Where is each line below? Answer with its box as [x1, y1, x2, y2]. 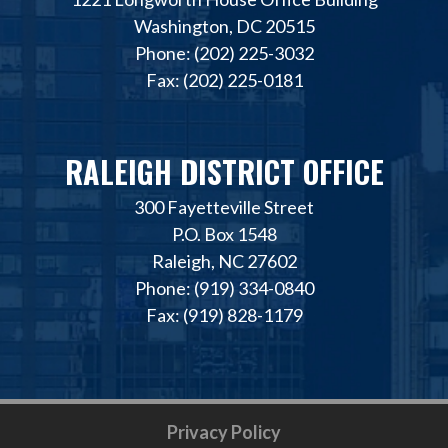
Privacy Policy [167, 420, 281, 443]
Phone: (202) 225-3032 [134, 41, 314, 64]
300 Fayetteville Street [134, 195, 314, 218]
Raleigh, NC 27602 [151, 249, 297, 272]
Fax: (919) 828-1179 [145, 303, 303, 326]
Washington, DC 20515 [133, 14, 315, 37]
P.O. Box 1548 [171, 222, 277, 245]
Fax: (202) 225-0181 [145, 68, 303, 91]
